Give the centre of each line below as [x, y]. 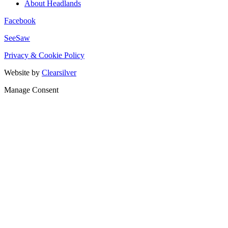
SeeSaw [17, 38]
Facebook [20, 21]
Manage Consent [31, 90]
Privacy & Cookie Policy [44, 55]
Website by [23, 73]
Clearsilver [59, 73]
